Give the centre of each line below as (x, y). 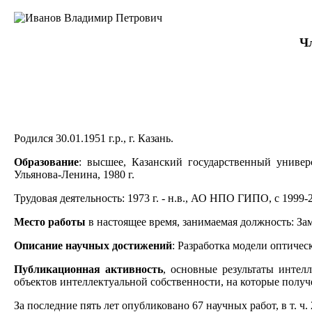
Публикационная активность (88, 269)
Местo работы (50, 221)
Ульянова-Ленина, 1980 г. (74, 174)
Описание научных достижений (93, 245)
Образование (46, 162)
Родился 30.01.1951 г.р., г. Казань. (94, 138)
